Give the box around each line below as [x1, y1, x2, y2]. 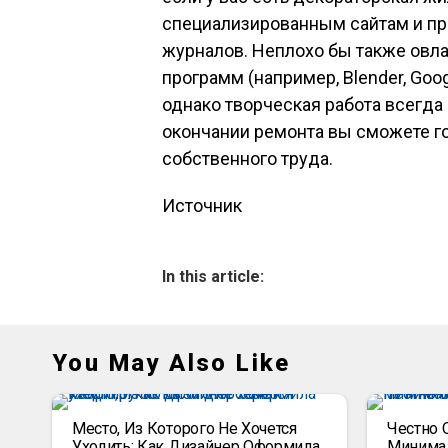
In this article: [162, 267, 264, 286]
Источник [162, 195, 242, 216]
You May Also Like [52, 349, 291, 377]
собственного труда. [162, 148, 337, 169]
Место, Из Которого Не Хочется [72, 419, 297, 438]
